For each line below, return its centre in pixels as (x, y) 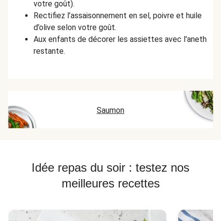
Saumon (110, 110)
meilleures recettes (110, 183)
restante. (49, 51)
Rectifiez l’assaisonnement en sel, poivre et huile (118, 16)
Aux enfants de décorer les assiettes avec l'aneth (120, 39)
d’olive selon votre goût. (75, 27)
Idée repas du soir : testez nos (110, 167)
